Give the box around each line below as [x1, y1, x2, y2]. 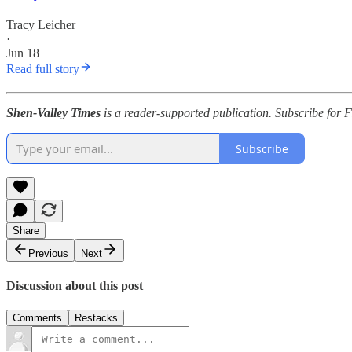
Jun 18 [6, 46, 39, 60]
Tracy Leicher [6, 18, 75, 32]
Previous [28, 247, 68, 260]
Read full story [6, 62, 79, 76]
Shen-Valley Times [6, 106, 101, 120]
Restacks [75, 311, 118, 324]
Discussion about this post [6, 278, 143, 292]
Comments [13, 311, 62, 324]
